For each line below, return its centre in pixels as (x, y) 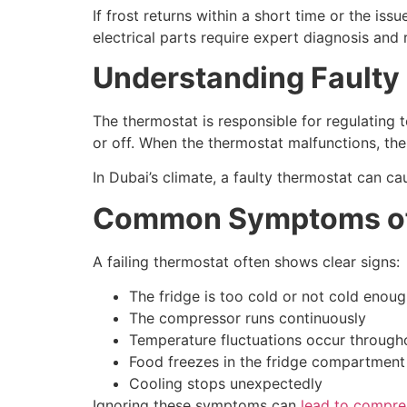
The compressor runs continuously (248, 318)
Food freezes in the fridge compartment (267, 362)
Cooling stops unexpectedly (226, 384)
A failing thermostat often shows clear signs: (246, 261)
